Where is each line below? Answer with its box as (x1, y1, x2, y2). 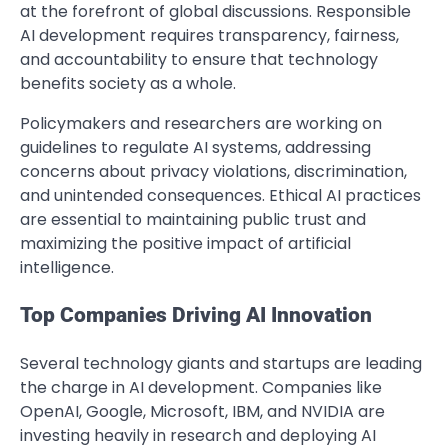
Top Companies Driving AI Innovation (20, 303, 372, 328)
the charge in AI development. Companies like (20, 376, 382, 400)
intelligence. (20, 255, 114, 279)
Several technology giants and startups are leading (20, 352, 422, 376)
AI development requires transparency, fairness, (20, 23, 399, 47)
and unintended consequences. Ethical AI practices (20, 183, 421, 207)
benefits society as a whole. (20, 71, 236, 95)
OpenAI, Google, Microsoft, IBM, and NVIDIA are (20, 400, 385, 424)
